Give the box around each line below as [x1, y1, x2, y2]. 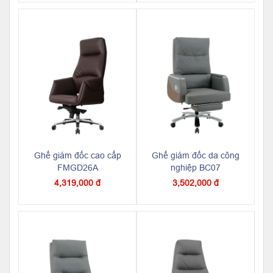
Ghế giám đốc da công [152, 150, 239, 160]
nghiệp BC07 [171, 162, 221, 172]
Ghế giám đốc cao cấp [34, 150, 121, 160]
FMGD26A [57, 162, 98, 172]
